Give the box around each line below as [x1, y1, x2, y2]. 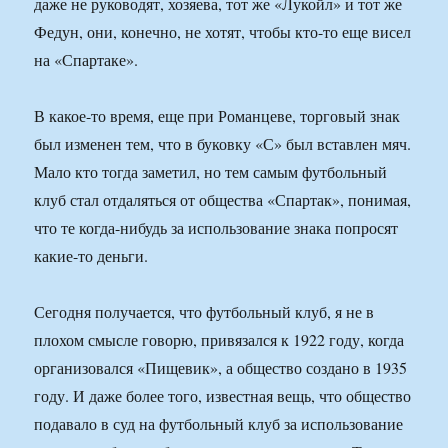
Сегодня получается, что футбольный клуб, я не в [34, 301, 375, 323]
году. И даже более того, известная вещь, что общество [34, 385, 412, 407]
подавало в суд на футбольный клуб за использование [34, 413, 404, 435]
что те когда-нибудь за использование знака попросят [34, 217, 399, 239]
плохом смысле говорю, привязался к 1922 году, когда [34, 329, 405, 351]
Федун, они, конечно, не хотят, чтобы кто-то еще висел [34, 21, 412, 43]
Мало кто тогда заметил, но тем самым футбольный [34, 161, 388, 183]
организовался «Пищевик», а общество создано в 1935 [34, 357, 408, 379]
